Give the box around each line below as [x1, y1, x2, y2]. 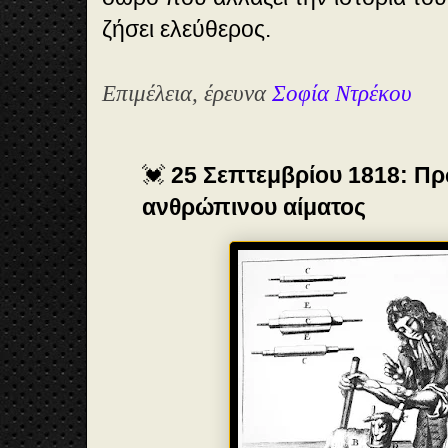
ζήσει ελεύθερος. [102, 16, 271, 43]
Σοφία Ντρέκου [272, 80, 412, 107]
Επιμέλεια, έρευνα [102, 80, 272, 107]
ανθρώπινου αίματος [142, 194, 366, 221]
